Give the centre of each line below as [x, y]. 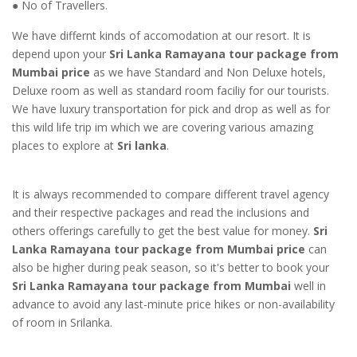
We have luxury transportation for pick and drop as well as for [171, 109]
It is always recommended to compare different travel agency [171, 194]
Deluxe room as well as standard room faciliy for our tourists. [171, 91]
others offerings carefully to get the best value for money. [163, 231]
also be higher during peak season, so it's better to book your [171, 268]
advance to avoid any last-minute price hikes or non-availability [173, 304]
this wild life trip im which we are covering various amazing [163, 127]
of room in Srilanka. [62, 323]
